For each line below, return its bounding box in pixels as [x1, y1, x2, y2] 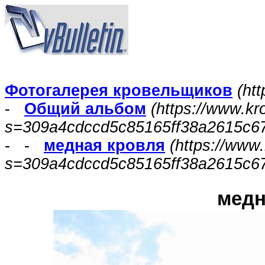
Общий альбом [24, 100, 146, 118]
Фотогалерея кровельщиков [5, 82, 232, 99]
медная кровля [44, 137, 165, 154]
